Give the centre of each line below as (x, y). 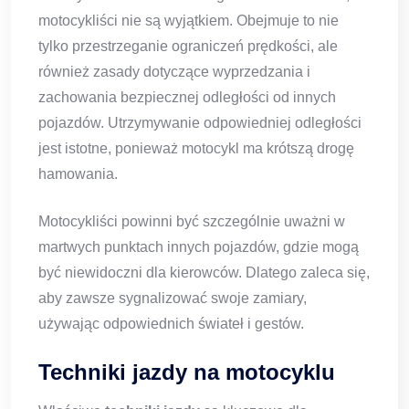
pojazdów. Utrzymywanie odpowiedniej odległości (200, 123)
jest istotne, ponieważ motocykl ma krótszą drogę (196, 149)
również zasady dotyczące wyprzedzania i (174, 72)
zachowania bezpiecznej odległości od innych (187, 98)
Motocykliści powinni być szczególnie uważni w (192, 222)
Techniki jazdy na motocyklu (187, 372)
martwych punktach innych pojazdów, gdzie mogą (199, 247)
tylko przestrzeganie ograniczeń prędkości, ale (188, 47)
